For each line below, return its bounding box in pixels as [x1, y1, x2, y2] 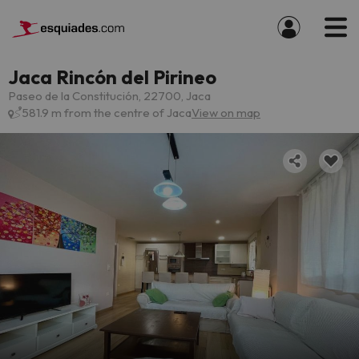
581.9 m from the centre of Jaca [22, 105, 192, 120]
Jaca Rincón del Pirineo [8, 65, 216, 89]
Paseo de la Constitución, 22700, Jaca [8, 88, 211, 103]
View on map [192, 105, 260, 120]
